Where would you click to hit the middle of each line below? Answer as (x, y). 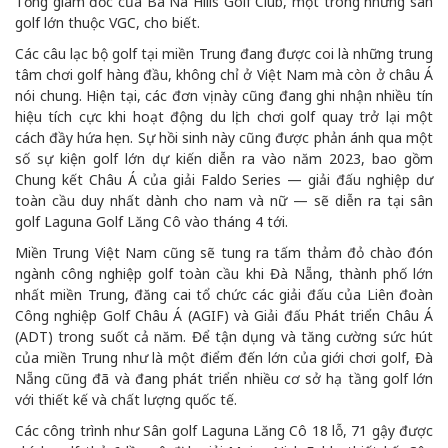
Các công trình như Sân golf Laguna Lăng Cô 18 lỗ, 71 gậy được (224, 431)
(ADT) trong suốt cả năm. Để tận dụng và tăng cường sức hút (224, 337)
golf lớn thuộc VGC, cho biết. (107, 23)
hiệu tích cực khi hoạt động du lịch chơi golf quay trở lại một (224, 117)
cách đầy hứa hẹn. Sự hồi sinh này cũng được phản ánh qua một (224, 138)
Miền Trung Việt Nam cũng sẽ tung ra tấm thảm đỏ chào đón (224, 253)
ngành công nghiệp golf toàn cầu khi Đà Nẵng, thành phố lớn (224, 274)
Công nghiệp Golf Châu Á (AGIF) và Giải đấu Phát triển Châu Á (224, 316)
